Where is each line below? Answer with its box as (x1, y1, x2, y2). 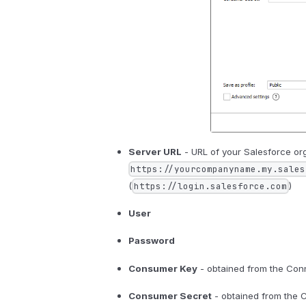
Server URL (128, 146, 182, 158)
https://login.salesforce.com (133, 180, 287, 193)
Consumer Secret (128, 290, 212, 301)
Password (128, 235, 175, 247)
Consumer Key (128, 262, 197, 274)
